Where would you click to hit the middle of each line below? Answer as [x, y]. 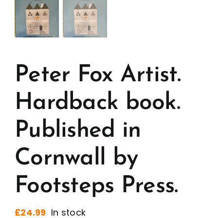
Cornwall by [76, 159]
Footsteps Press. [96, 187]
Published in [78, 131]
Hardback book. [97, 103]
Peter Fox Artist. [98, 76]
